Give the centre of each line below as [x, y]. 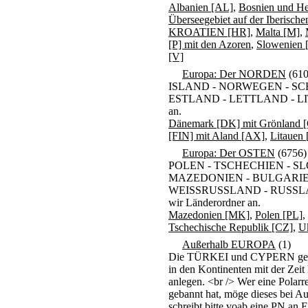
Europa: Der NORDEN [234, 74]
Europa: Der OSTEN [229, 153]
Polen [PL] [279, 215]
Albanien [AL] [201, 7]
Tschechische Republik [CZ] [231, 227]
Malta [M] [278, 32]
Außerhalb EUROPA [229, 244]
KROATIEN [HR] [209, 32]
